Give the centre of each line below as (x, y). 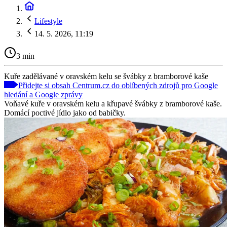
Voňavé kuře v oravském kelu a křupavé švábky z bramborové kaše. (113, 103)
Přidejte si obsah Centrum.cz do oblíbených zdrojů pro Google (118, 85)
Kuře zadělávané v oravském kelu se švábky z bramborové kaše (106, 76)
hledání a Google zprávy (43, 94)
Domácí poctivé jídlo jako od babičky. (65, 112)
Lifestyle (48, 21)
